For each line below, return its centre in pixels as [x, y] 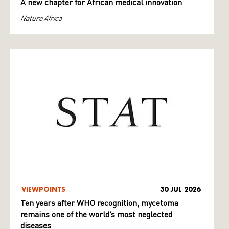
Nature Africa [41, 18]
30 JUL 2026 [180, 189]
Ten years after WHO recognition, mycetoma [99, 204]
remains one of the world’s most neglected [96, 215]
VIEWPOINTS [43, 189]
